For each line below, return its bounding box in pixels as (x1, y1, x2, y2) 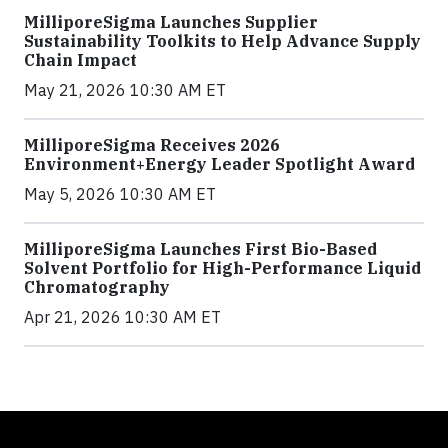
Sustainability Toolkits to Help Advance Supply (24, 30, 421, 51)
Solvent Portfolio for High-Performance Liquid (24, 257, 421, 278)
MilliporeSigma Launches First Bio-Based (24, 238, 377, 259)
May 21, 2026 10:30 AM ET (24, 79, 226, 100)
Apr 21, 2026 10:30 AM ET (24, 306, 221, 327)
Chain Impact (24, 49, 137, 70)
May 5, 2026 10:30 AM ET (24, 183, 216, 204)
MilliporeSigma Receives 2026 (24, 134, 280, 155)
